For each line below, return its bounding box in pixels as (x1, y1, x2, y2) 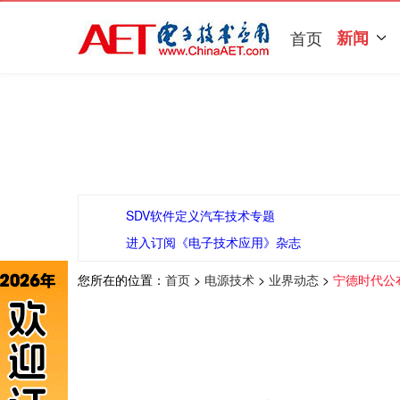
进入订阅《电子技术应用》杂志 (125, 233, 301, 251)
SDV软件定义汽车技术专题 (125, 206, 275, 224)
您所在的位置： (78, 271, 165, 288)
